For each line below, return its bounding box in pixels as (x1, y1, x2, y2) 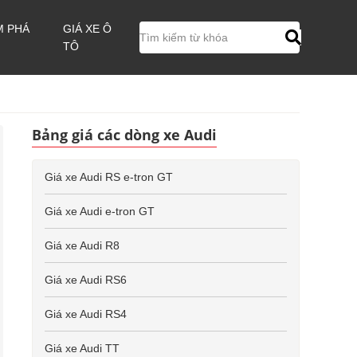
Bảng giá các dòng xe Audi (32, 125, 217, 144)
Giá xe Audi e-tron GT (45, 205, 155, 218)
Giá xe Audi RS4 (45, 308, 127, 320)
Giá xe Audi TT (45, 342, 120, 355)
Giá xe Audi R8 (45, 239, 120, 252)
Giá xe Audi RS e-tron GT (45, 171, 173, 183)
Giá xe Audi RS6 (45, 273, 127, 286)
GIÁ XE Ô (63, 22, 112, 35)
